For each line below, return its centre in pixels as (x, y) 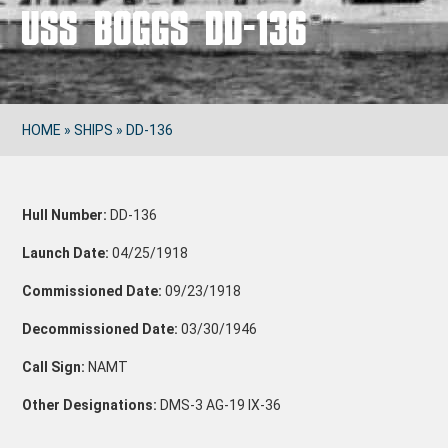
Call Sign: (54, 367)
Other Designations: (90, 405)
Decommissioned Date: (100, 329)
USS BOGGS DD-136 (165, 27)
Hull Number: (65, 215)
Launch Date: (66, 253)
